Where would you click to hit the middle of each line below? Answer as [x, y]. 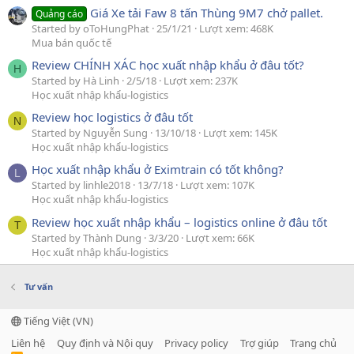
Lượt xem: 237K [201, 80]
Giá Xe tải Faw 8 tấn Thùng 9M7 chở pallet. [207, 12]
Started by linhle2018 [81, 185]
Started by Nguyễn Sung [90, 133]
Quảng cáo [60, 13]
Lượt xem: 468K [236, 28]
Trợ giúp [259, 343]
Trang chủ [313, 343]
